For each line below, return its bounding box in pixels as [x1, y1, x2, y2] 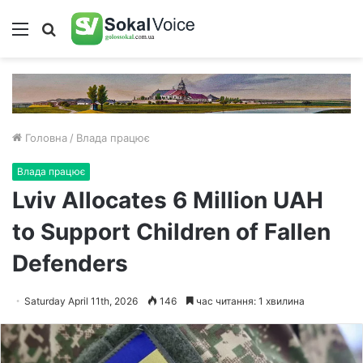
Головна [22, 131, 67, 144]
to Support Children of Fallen [12, 218, 331, 246]
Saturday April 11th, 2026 [24, 295, 138, 307]
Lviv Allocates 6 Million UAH [12, 186, 323, 214]
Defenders [12, 250, 128, 277]
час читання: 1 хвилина [194, 295, 305, 307]
